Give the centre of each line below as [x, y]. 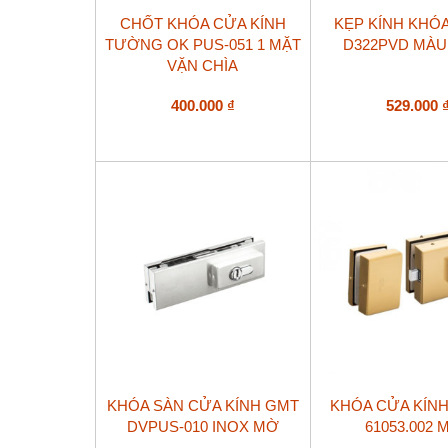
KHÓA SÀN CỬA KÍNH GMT [202, 406]
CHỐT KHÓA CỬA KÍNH [202, 24]
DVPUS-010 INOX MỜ [202, 427]
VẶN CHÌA [203, 66]
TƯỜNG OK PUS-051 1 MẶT [202, 45]
